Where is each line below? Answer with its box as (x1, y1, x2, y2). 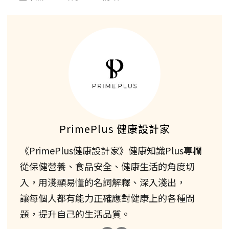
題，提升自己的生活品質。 (20, 207, 130, 221)
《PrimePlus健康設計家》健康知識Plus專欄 (20, 144, 202, 157)
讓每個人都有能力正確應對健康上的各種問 (20, 191, 195, 205)
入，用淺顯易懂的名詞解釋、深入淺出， (20, 175, 186, 189)
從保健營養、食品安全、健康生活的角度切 (20, 159, 195, 173)
